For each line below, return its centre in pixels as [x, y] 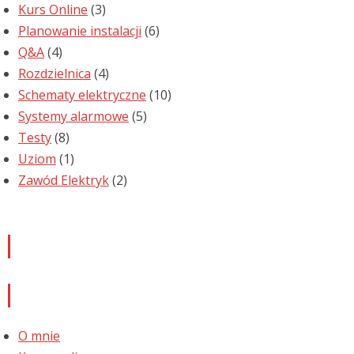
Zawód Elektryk [64, 181]
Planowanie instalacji [80, 31]
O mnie [39, 335]
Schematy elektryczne [82, 95]
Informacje [65, 294]
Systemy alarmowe [73, 117]
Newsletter [66, 242]
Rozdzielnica [55, 74]
